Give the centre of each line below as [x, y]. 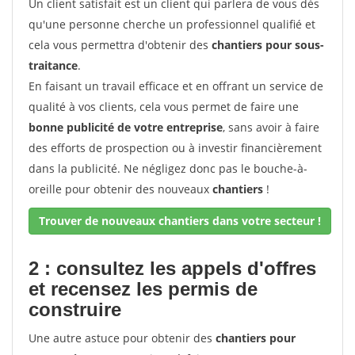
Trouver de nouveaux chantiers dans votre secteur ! [180, 221]
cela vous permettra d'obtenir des [120, 45]
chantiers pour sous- [268, 45]
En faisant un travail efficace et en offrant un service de [176, 86]
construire [75, 309]
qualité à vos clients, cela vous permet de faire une [164, 107]
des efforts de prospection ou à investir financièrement [175, 148]
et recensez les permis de [143, 289]
